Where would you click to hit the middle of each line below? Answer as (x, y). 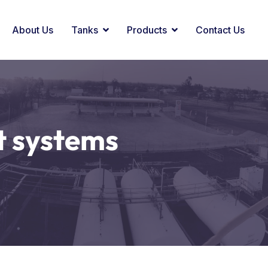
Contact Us (220, 30)
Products (147, 30)
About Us (33, 30)
